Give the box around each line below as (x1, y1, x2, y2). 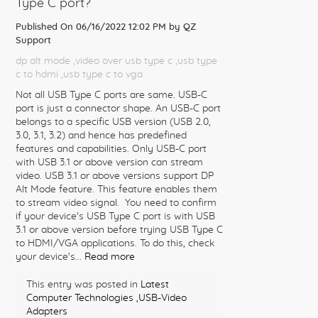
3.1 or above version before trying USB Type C (16, 225, 223, 235)
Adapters (26, 307, 67, 317)
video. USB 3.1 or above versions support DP (16, 171, 214, 181)
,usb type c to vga (61, 70, 143, 79)
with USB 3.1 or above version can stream (16, 158, 203, 168)
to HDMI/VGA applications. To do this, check (16, 238, 214, 248)
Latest (141, 280, 169, 290)
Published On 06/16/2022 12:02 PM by (16, 23, 183, 32)
